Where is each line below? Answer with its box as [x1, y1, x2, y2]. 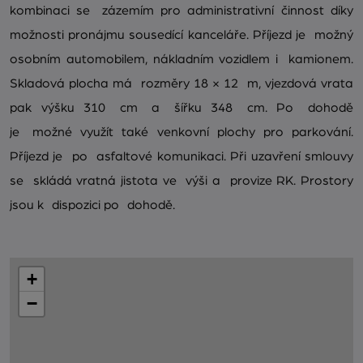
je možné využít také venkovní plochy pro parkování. [10, 126, 353, 139]
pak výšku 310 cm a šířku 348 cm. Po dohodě [10, 101, 353, 115]
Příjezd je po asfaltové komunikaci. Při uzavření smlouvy [10, 150, 353, 164]
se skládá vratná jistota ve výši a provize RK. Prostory [10, 174, 353, 188]
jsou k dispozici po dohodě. [10, 199, 175, 212]
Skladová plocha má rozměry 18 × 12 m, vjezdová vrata [10, 77, 353, 91]
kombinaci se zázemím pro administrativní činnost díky [10, 4, 353, 18]
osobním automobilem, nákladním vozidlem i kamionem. [10, 53, 353, 66]
